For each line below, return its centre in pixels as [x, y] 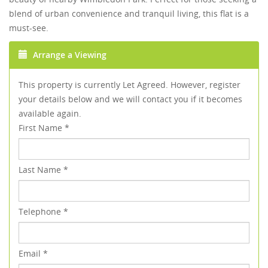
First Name [42, 128]
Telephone [41, 212]
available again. [50, 114]
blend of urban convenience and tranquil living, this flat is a [129, 14]
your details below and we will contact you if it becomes [130, 99]
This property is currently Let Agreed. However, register [130, 85]
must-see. [29, 28]
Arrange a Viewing [68, 55]
